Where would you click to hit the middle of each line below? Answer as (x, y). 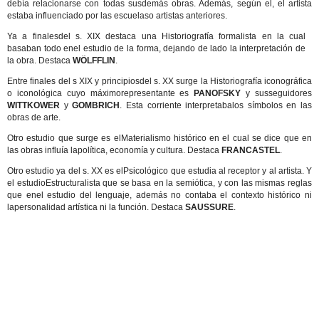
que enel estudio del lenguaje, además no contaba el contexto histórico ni (159, 195)
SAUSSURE (209, 207)
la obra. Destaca (40, 61)
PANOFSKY (218, 93)
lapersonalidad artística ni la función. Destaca (96, 207)
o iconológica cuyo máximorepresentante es (101, 93)
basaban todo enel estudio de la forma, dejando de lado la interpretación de (157, 48)
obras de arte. (34, 117)
